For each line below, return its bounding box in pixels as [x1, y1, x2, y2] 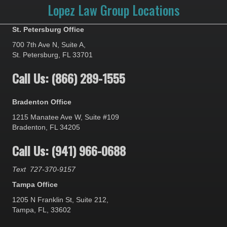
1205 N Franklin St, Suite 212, [12, 196, 108, 204]
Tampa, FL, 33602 [12, 206, 71, 214]
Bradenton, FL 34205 [12, 123, 80, 132]
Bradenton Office [12, 98, 71, 106]
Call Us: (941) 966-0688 [12, 141, 126, 160]
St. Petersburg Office [12, 25, 84, 34]
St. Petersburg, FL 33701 [12, 51, 93, 59]
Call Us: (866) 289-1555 [12, 69, 125, 88]
